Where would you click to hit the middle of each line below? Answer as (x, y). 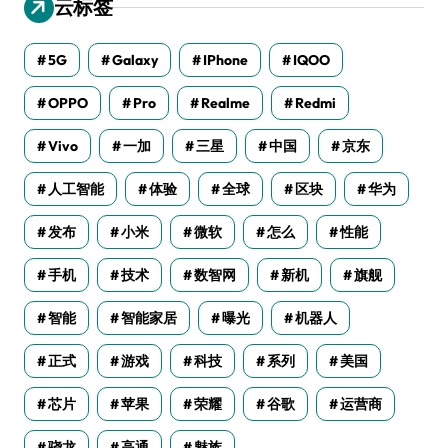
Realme (225, 102)
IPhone (225, 59)
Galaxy (135, 59)
